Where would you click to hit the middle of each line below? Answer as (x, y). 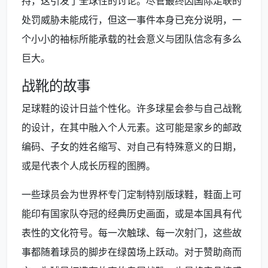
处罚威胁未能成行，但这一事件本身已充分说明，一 (132, 20)
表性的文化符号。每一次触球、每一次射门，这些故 (132, 233)
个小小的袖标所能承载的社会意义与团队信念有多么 (132, 39)
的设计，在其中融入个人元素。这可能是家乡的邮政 (132, 128)
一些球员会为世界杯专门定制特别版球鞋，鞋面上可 (132, 195)
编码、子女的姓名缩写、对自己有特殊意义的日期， (132, 147)
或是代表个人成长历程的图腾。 (89, 166)
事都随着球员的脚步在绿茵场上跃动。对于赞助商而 (132, 252)
